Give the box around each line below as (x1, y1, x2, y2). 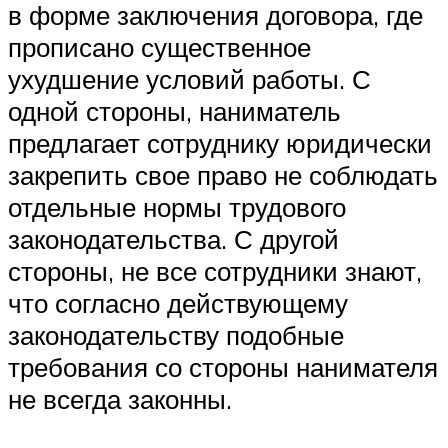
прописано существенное (8, 31, 311, 64)
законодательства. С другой (8, 223, 339, 256)
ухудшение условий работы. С (8, 63, 371, 96)
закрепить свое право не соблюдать (8, 159, 438, 192)
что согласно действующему (8, 287, 348, 320)
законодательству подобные (8, 319, 344, 352)
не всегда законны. (8, 383, 232, 416)
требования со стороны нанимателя (8, 351, 438, 384)
